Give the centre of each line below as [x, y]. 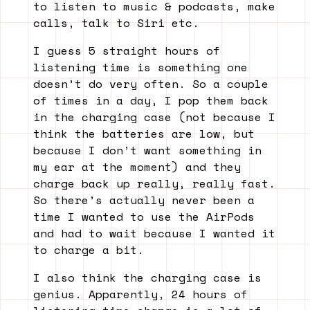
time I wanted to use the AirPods [144, 217]
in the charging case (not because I [154, 117]
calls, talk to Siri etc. [116, 23]
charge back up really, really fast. [154, 184]
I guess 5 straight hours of [127, 51]
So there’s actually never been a [144, 200]
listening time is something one [140, 67]
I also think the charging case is [147, 278]
